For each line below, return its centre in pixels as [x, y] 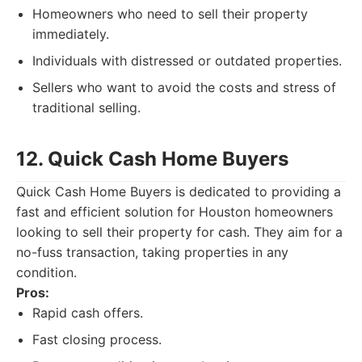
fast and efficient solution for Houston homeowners [175, 212]
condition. [46, 272]
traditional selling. [86, 107]
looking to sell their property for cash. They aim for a [179, 232]
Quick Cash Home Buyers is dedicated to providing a [179, 192]
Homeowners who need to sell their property [170, 14]
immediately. [71, 34]
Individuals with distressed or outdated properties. [187, 61]
